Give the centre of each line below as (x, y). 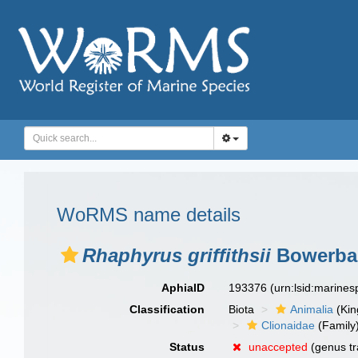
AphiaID (183, 288)
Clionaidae (288, 325)
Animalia (312, 309)
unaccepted (278, 347)
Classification (167, 309)
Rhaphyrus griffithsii (177, 255)
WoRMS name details (149, 215)
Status (187, 347)
